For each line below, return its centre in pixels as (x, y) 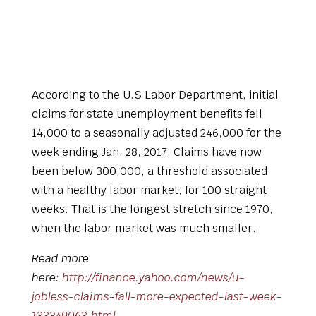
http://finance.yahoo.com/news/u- (153, 278)
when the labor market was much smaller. (144, 229)
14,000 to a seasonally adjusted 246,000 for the (156, 133)
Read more (60, 259)
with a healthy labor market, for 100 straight (149, 190)
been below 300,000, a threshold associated (149, 171)
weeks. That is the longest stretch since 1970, (152, 209)
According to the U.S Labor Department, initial (155, 95)
